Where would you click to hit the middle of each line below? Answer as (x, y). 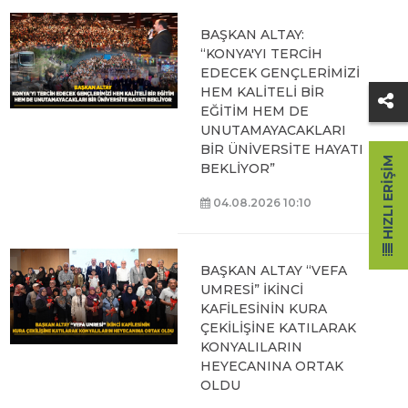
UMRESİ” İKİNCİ (251, 290)
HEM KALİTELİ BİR (262, 92)
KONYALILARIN (251, 347)
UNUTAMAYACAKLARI (273, 130)
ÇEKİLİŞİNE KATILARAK (278, 328)
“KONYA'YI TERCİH (261, 54)
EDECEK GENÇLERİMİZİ (280, 73)
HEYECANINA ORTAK (271, 366)
